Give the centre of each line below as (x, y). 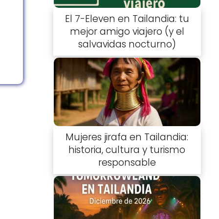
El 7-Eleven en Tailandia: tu (127, 19)
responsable (127, 162)
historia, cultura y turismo (127, 150)
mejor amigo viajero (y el (127, 32)
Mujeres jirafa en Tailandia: (127, 137)
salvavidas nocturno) (127, 44)
